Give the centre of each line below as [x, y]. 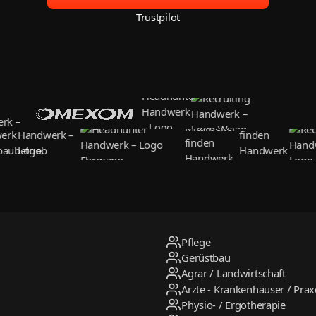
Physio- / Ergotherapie [233, 304]
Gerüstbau [206, 258]
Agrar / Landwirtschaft [233, 273]
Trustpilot [158, 17]
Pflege [196, 242]
